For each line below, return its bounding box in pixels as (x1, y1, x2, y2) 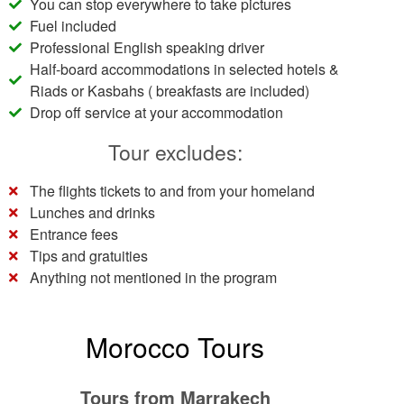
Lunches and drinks (29, 202, 155, 223)
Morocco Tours (86, 327, 264, 366)
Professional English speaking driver (29, 37, 264, 58)
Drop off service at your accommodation (29, 102, 283, 123)
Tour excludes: (107, 137, 243, 167)
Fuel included (29, 15, 116, 36)
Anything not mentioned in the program (29, 267, 277, 288)
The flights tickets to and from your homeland (29, 180, 315, 201)
